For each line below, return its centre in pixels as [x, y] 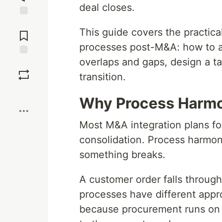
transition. [103, 77]
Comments [24, 32]
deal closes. [107, 7]
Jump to [24, 23]
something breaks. [122, 155]
